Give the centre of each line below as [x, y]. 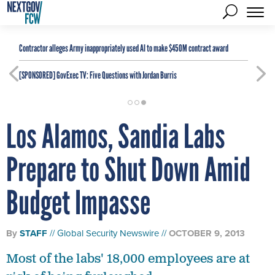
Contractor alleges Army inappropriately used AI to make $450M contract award [124, 48]
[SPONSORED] [37, 75]
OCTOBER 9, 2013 [207, 233]
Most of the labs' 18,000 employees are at [128, 259]
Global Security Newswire [108, 233]
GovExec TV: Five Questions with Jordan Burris [116, 75]
